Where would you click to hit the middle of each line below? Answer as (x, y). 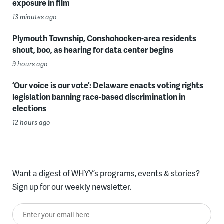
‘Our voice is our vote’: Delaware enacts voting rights (108, 85)
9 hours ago (30, 64)
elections (29, 108)
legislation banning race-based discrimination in (99, 97)
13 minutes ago (34, 17)
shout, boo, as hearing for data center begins (93, 50)
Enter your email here (50, 210)
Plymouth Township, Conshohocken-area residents (104, 38)
